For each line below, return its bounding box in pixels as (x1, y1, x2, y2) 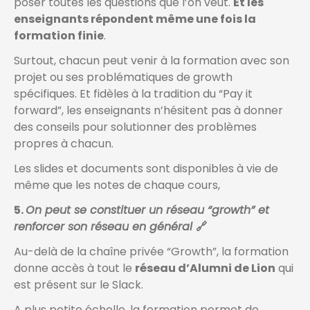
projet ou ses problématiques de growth (14, 69, 232, 86)
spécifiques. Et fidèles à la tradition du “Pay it (14, 86, 253, 102)
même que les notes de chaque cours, (14, 177, 220, 194)
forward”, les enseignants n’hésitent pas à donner (14, 102, 283, 119)
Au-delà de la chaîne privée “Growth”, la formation (14, 244, 289, 260)
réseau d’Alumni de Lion (135, 260, 275, 277)
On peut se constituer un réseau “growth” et (26, 202, 269, 219)
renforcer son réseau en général (14, 219, 196, 235)
